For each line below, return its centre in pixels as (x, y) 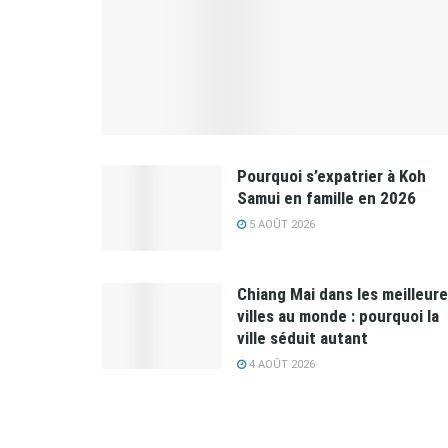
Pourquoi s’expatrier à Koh (331, 176)
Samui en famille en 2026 (326, 198)
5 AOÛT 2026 (280, 225)
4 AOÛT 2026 (280, 365)
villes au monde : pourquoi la (338, 316)
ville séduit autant (302, 338)
